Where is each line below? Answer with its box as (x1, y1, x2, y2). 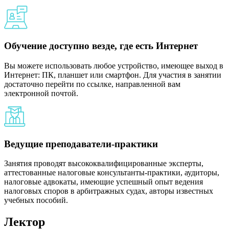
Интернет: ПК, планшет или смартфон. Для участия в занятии (4, 70, 221, 79)
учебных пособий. (4, 196, 68, 205)
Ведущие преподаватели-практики (4, 138, 158, 149)
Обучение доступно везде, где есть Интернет (4, 40, 198, 52)
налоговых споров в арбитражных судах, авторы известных (4, 187, 213, 196)
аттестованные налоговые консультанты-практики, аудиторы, (4, 168, 219, 177)
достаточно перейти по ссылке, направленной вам (4, 79, 180, 88)
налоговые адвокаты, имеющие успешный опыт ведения (4, 177, 203, 187)
